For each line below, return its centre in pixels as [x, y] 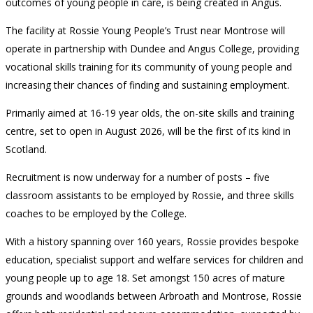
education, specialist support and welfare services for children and [154, 260]
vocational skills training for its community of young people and [149, 67]
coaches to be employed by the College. [96, 214]
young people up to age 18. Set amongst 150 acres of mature [145, 278]
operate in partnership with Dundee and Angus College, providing [152, 49]
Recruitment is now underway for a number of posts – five [138, 177]
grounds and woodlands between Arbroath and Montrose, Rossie [154, 296]
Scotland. [26, 150]
